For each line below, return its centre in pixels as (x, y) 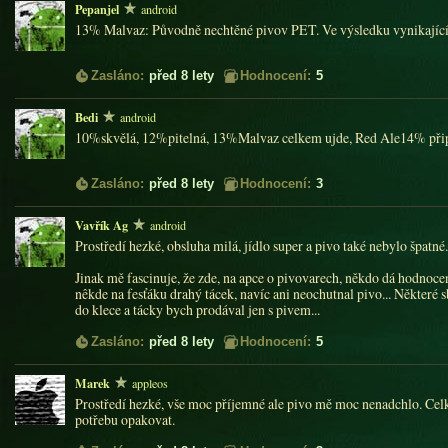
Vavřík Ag (101, 225)
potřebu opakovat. (125, 419)
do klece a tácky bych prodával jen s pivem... (197, 309)
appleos (150, 383)
